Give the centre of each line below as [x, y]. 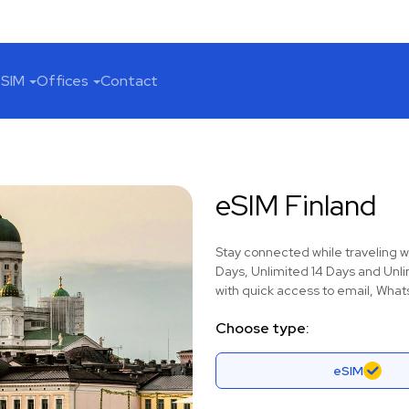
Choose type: [263, 328]
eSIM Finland [296, 205]
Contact [129, 81]
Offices [63, 81]
